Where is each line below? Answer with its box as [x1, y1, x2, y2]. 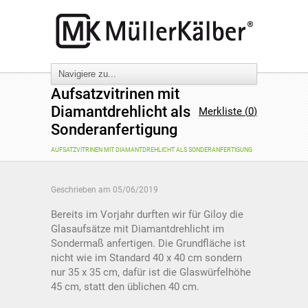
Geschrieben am [51, 185, 113, 195]
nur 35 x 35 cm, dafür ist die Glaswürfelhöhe [51, 266, 251, 278]
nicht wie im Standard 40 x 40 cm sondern [51, 252, 242, 264]
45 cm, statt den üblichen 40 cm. [51, 280, 199, 293]
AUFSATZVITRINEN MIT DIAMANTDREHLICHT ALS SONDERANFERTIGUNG [51, 146, 252, 153]
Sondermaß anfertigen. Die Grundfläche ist [51, 237, 245, 250]
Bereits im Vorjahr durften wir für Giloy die [51, 208, 243, 221]
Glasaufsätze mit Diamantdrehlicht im [51, 223, 224, 235]
